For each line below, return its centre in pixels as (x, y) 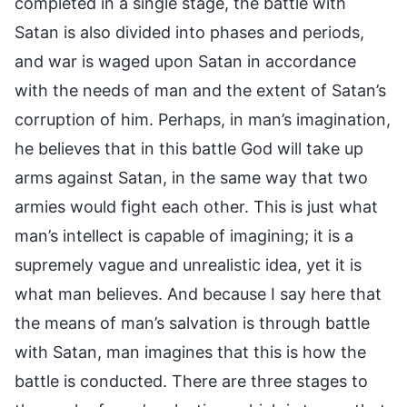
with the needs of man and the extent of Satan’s (200, 90)
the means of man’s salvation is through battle (192, 323)
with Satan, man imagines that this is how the (190, 352)
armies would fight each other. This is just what (196, 206)
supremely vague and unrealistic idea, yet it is (188, 264)
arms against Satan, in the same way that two (191, 177)
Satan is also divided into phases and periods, (189, 32)
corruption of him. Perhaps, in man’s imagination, (203, 119)
